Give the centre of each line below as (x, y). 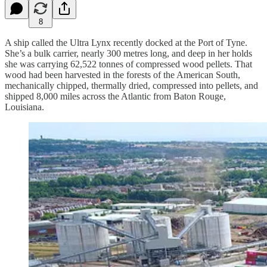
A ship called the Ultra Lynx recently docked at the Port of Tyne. (126, 42)
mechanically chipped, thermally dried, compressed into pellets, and (131, 85)
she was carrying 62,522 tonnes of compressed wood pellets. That (128, 64)
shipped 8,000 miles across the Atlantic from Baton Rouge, (115, 96)
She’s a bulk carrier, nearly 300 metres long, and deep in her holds (128, 53)
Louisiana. (24, 107)
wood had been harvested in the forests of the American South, (122, 74)
